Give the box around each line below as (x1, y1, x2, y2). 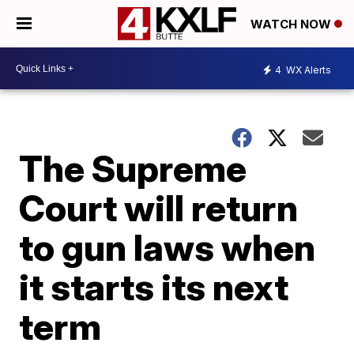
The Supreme (19, 146, 247, 190)
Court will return (19, 186, 299, 230)
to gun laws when (19, 225, 316, 269)
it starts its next (19, 265, 289, 309)
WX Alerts (284, 63, 331, 76)
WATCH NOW (250, 17, 334, 32)
